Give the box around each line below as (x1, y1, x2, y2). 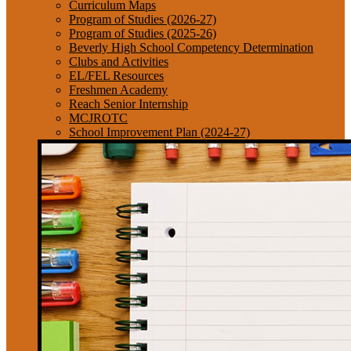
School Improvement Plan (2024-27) (69, 125, 250, 139)
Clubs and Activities (69, 55, 168, 68)
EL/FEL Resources (69, 69, 164, 82)
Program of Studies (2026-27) (69, 13, 216, 26)
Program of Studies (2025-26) (69, 27, 216, 40)
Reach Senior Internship (69, 97, 188, 110)
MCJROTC (69, 111, 128, 125)
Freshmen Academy (69, 83, 168, 96)
